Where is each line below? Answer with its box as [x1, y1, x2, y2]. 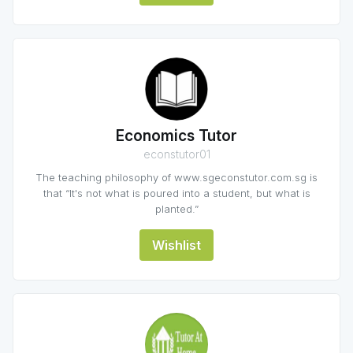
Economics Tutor [116, 127, 237, 145]
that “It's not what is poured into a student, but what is [43, 187, 310, 199]
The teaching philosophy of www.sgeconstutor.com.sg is [35, 171, 318, 184]
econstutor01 [143, 147, 210, 161]
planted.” [154, 203, 199, 215]
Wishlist [152, 237, 201, 253]
